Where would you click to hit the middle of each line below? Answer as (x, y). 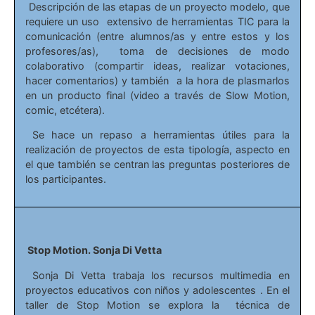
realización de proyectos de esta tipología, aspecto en (157, 150)
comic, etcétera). (65, 110)
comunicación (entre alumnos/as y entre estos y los (157, 36)
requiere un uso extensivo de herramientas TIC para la (157, 21)
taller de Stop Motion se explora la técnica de (157, 304)
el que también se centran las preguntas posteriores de (157, 165)
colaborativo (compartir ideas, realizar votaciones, (157, 65)
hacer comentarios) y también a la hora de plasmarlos (157, 80)
